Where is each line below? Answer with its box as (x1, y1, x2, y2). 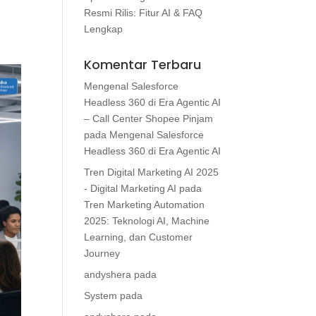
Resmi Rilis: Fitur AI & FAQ (84, 7, 203, 18)
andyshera (84, 269, 132, 280)
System (84, 290, 118, 301)
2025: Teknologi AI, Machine (84, 215, 210, 226)
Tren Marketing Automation (84, 199, 205, 210)
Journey (84, 248, 121, 259)
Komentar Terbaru (84, 56, 202, 73)
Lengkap (84, 23, 123, 35)
